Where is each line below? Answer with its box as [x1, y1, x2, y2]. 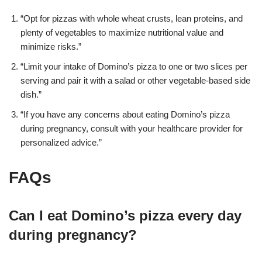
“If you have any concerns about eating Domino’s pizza [20, 109, 230, 119]
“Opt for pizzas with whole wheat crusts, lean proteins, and [20, 13, 243, 23]
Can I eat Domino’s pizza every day [9, 207, 242, 223]
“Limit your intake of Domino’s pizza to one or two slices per [20, 61, 247, 71]
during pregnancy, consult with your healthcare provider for [20, 123, 243, 133]
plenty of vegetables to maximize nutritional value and [20, 27, 223, 37]
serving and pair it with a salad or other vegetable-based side [20, 75, 250, 85]
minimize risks [20, 41, 76, 51]
